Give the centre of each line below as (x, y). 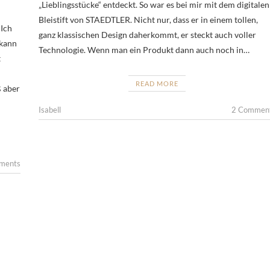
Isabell (49, 109)
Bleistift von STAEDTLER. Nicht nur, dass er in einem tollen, (148, 19)
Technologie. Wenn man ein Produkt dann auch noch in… (144, 49)
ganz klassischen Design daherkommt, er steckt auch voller (147, 34)
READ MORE (157, 83)
